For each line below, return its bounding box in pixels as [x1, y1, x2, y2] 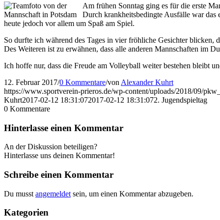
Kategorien [4, 207, 49, 218]
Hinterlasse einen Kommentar [4, 122, 123, 133]
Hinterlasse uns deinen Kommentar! [4, 151, 115, 160]
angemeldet [35, 189, 71, 198]
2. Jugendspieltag [154, 95, 207, 104]
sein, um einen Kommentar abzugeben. [71, 189, 193, 198]
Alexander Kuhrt [121, 78, 173, 86]
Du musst [4, 189, 35, 198]
